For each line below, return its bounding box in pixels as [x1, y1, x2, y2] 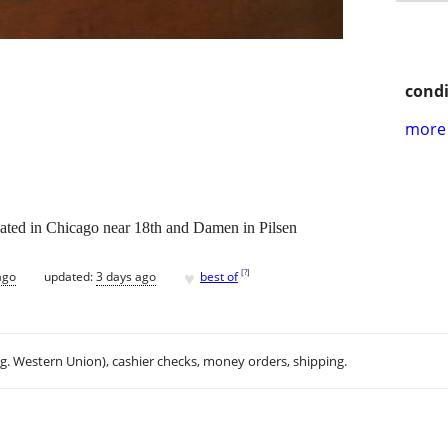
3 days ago [96, 267, 156, 285]
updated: [44, 267, 96, 285]
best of [200, 267, 238, 285]
